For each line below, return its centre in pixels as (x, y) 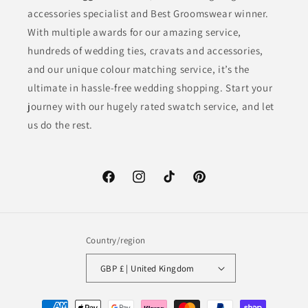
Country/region (116, 241)
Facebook (122, 184)
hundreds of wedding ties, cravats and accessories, (146, 51)
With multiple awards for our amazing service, (135, 32)
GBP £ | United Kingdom (157, 268)
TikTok (175, 184)
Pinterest (212, 184)
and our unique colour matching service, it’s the (139, 69)
